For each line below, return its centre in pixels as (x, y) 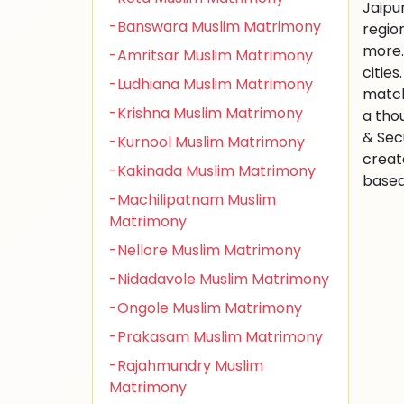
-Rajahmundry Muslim (186, 366)
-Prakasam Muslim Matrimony (216, 337)
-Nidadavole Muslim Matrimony (219, 279)
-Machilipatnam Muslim (193, 200)
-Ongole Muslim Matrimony (206, 308)
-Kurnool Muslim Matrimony (207, 142)
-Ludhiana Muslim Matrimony (211, 84)
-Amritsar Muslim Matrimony (211, 55)
